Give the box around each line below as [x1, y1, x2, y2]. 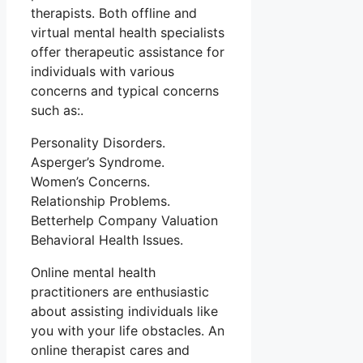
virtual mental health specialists [31, 24, 224, 41]
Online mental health [31, 264, 156, 281]
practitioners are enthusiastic [31, 284, 209, 301]
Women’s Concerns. [31, 173, 150, 190]
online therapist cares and [31, 342, 190, 359]
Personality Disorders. [31, 135, 165, 152]
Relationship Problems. [31, 193, 170, 210]
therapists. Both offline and [31, 5, 197, 22]
